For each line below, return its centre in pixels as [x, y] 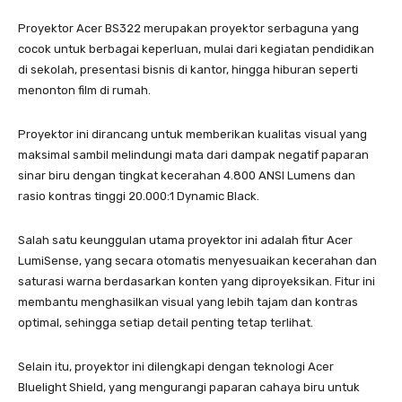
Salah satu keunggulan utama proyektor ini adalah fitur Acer [185, 240]
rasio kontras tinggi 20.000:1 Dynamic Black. [139, 196]
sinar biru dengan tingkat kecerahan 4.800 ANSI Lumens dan [187, 175]
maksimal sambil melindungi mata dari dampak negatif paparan [193, 154]
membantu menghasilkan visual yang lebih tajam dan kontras [188, 301]
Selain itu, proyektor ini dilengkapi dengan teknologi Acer [176, 366]
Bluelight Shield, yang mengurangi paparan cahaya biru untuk [189, 387]
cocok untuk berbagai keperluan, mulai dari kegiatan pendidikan [196, 48]
